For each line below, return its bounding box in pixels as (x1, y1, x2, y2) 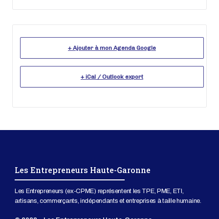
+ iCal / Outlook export (81, 73, 143, 80)
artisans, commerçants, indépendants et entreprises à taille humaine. (15, 197, 201, 204)
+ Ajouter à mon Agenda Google (68, 44, 156, 51)
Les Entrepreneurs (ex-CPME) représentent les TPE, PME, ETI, (15, 187, 184, 195)
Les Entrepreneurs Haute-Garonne (15, 164, 151, 175)
